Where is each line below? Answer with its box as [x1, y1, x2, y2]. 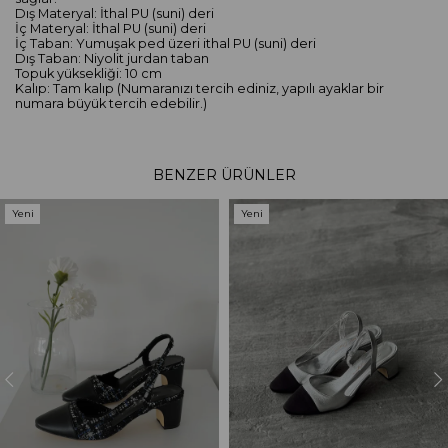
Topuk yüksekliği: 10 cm [15, 65, 162, 81]
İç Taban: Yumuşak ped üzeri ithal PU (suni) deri [15, 35, 316, 51]
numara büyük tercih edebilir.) [15, 95, 207, 111]
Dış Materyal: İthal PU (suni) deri [15, 5, 214, 21]
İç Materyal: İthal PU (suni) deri [15, 20, 206, 36]
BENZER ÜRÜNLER [152, 165, 296, 184]
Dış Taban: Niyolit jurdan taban [15, 50, 209, 66]
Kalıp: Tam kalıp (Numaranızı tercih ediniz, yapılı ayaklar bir [15, 80, 384, 96]
